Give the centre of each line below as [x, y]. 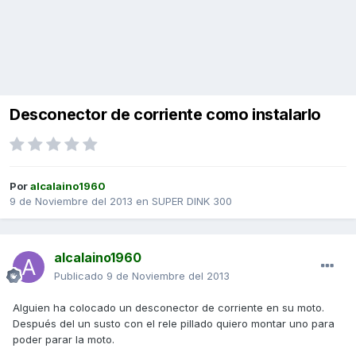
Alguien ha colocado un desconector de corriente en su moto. [168, 308]
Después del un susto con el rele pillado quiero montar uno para [174, 324]
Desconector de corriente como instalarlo [165, 115]
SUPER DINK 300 [192, 201]
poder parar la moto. [64, 340]
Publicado [80, 276]
